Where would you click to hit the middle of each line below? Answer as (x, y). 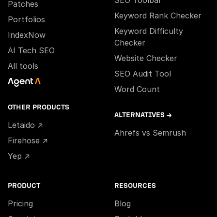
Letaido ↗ (25, 125)
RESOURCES (135, 186)
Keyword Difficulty (149, 31)
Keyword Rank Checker (158, 16)
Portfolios (26, 20)
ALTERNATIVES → (143, 115)
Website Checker (146, 58)
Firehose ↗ (28, 141)
